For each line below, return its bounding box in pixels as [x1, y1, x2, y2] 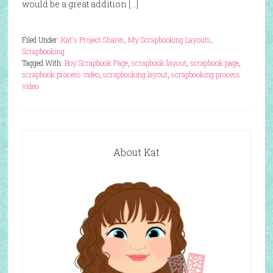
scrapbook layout [131, 58, 186, 68]
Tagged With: [21, 58, 65, 68]
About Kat [113, 146, 160, 158]
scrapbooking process [171, 69, 240, 79]
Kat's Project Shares [60, 35, 124, 44]
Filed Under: [21, 35, 61, 44]
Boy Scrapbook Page [64, 58, 128, 68]
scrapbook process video [21, 69, 99, 79]
